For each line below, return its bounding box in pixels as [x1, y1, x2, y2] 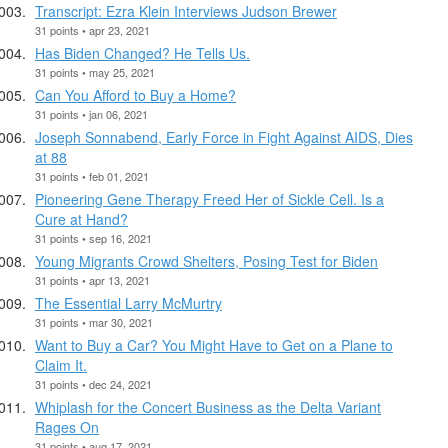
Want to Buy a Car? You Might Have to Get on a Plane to [35, 334, 393, 355]
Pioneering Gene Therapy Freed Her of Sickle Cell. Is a [35, 188, 384, 209]
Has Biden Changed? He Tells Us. [35, 42, 250, 63]
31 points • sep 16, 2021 [35, 229, 152, 246]
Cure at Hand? [35, 208, 128, 229]
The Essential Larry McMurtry [35, 292, 222, 313]
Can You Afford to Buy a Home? [35, 84, 236, 105]
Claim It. [35, 354, 87, 375]
